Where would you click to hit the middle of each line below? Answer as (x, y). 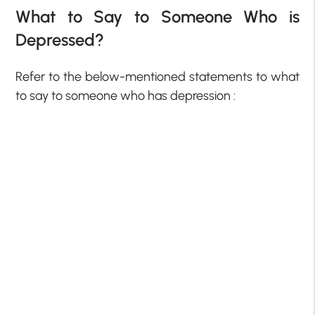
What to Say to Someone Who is (157, 16)
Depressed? (60, 39)
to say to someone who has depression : (126, 95)
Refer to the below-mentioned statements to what (157, 76)
